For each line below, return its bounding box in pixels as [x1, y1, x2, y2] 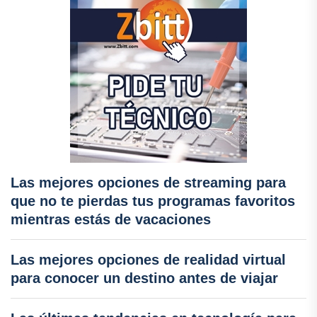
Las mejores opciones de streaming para [11, 174, 286, 190]
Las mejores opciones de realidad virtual [11, 251, 286, 267]
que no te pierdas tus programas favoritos [11, 192, 295, 209]
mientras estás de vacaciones [11, 211, 211, 227]
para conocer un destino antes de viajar [11, 270, 278, 286]
